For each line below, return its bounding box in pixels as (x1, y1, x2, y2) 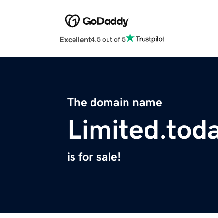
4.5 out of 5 (91, 36, 126, 43)
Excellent (59, 36, 91, 44)
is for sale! (67, 151, 121, 163)
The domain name (67, 96, 162, 109)
